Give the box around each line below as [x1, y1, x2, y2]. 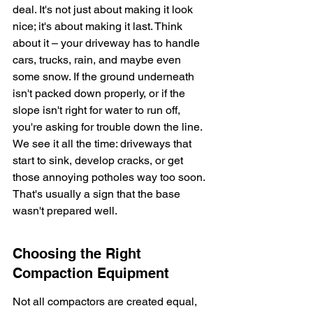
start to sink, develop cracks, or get [13, 154, 186, 167]
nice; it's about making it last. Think [13, 20, 185, 33]
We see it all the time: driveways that [13, 137, 194, 150]
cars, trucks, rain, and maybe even [13, 53, 184, 66]
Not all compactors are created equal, [13, 295, 200, 308]
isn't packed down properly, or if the [13, 87, 188, 100]
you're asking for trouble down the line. [13, 120, 205, 133]
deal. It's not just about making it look [13, 3, 196, 16]
